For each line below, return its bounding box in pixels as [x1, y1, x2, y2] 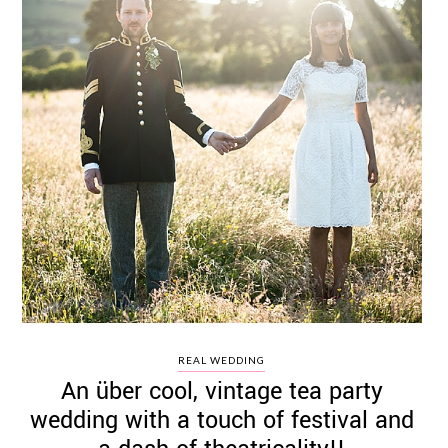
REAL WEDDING [178, 354, 266, 366]
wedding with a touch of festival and [29, 404, 414, 437]
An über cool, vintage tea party [60, 375, 383, 408]
